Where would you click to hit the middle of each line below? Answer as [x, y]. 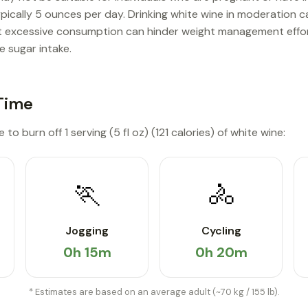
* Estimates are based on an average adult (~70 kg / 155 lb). [154, 291]
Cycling [221, 230]
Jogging [87, 230]
